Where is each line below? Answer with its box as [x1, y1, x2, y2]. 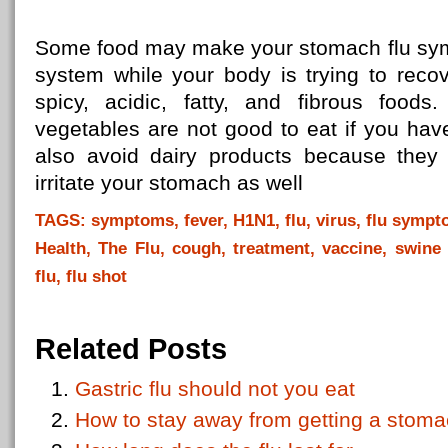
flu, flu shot [35, 266, 127, 286]
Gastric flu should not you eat [75, 377, 355, 400]
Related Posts [35, 333, 227, 365]
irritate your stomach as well [35, 171, 303, 194]
